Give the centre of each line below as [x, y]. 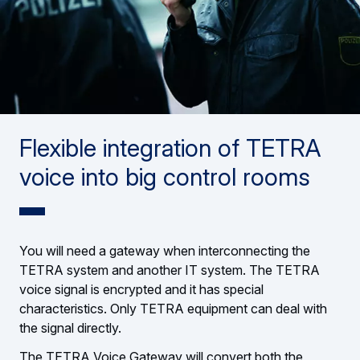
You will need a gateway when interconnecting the [165, 251]
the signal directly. [70, 328]
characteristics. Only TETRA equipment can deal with [173, 309]
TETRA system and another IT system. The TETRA [170, 270]
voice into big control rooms [165, 177]
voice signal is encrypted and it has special [141, 290]
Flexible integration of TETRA [170, 148]
